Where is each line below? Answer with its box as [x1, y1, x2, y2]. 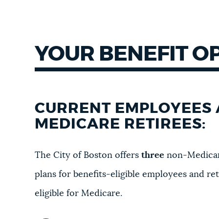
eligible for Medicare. [35, 189, 123, 198]
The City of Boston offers [35, 151, 142, 160]
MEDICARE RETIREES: [35, 117, 206, 132]
